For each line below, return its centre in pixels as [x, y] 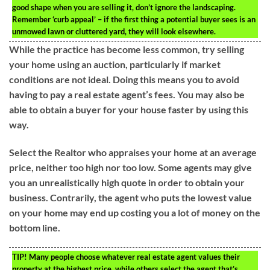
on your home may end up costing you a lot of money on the [135, 212]
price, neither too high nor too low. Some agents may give [130, 167]
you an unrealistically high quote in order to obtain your [127, 182]
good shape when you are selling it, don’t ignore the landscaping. [124, 7]
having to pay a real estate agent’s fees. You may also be [127, 94]
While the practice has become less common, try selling [127, 49]
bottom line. [35, 227]
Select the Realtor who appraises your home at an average [133, 152]
